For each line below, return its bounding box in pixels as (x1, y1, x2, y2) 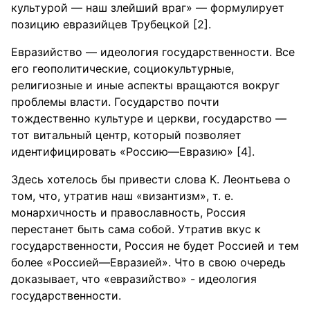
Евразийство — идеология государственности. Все (11, 45, 295, 59)
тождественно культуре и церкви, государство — (11, 111, 286, 125)
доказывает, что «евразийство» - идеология (11, 272, 257, 286)
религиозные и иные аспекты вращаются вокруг (11, 78, 280, 92)
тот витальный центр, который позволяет (11, 128, 241, 142)
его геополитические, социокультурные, (11, 62, 234, 75)
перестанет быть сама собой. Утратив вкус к (11, 222, 261, 236)
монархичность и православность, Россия (11, 206, 246, 219)
